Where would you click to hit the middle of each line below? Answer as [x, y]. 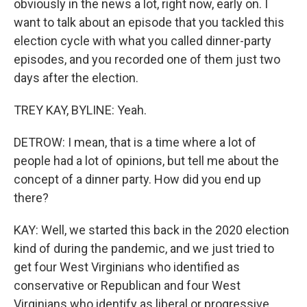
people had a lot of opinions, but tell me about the [146, 161]
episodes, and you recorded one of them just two [147, 59]
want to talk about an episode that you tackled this [149, 22]
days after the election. [76, 78]
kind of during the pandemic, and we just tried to [144, 248]
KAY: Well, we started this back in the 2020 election [151, 230]
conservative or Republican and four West [127, 285]
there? [31, 198]
